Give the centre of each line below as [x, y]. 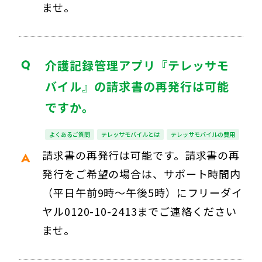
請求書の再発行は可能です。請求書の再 [141, 155]
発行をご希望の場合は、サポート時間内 [142, 173]
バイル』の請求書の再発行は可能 [137, 86]
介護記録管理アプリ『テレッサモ [137, 65]
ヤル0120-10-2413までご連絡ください [139, 211]
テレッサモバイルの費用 [203, 134]
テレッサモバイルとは [130, 134]
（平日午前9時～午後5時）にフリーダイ [143, 192]
